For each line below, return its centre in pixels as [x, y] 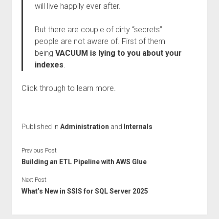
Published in [41, 127]
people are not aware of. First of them [100, 41]
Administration [84, 127]
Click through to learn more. [68, 88]
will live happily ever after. [77, 6]
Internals [138, 127]
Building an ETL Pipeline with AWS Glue [84, 162]
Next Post [34, 180]
